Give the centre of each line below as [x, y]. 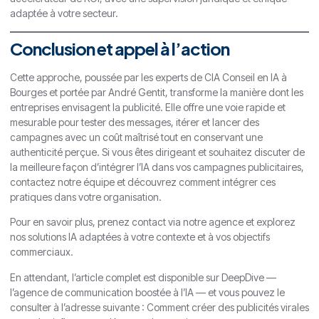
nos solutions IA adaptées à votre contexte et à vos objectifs [140, 237]
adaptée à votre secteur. [64, 14]
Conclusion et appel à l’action [120, 48]
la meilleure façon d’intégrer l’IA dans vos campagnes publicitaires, [157, 167]
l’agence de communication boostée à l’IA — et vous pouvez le [147, 292]
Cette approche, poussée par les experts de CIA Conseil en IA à [148, 77]
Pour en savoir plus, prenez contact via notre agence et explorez [153, 222]
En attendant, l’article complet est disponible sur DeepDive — [143, 277]
